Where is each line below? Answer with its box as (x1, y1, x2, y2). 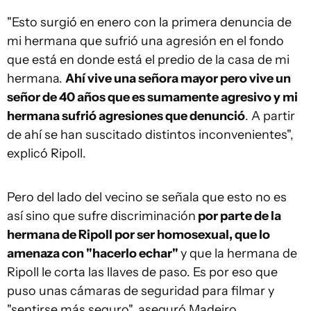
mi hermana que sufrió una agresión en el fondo (7, 33, 284, 49)
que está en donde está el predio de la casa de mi (7, 52, 289, 67)
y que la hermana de (180, 246, 297, 261)
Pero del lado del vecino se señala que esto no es (7, 190, 287, 205)
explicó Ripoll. (7, 146, 86, 161)
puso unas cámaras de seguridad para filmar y (7, 283, 274, 299)
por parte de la (196, 208, 281, 224)
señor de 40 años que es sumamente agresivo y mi (7, 90, 298, 105)
